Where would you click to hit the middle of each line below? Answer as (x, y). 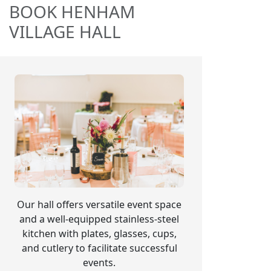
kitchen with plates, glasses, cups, (99, 233)
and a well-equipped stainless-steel (99, 219)
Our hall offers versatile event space (99, 204)
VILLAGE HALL (65, 31)
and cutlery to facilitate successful (99, 248)
